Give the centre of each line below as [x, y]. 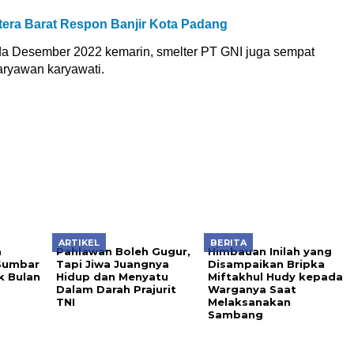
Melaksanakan [249, 302]
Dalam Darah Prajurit [116, 289]
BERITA [228, 243]
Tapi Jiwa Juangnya [112, 264]
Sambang [235, 314]
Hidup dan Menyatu [112, 277]
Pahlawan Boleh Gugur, [123, 251]
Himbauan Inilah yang [269, 251]
